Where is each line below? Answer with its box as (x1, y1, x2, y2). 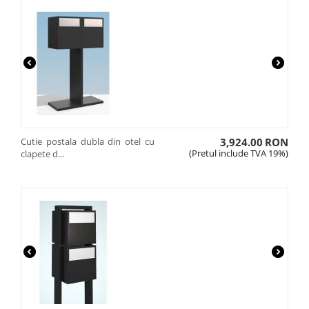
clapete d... (21, 148, 64, 160)
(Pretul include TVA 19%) (189, 147, 288, 159)
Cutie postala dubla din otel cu (21, 135, 154, 148)
